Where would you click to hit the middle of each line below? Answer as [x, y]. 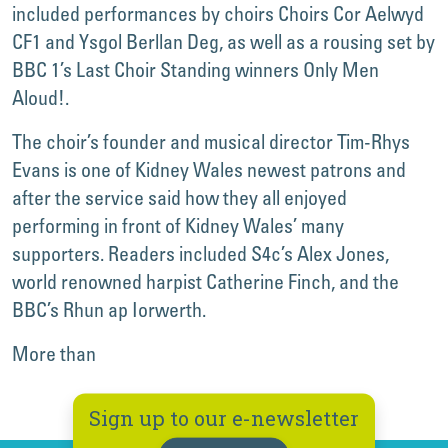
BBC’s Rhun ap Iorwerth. [109, 309]
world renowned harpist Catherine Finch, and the [205, 281]
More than [54, 353]
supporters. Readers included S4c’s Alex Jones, [200, 253]
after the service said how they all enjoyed [179, 197]
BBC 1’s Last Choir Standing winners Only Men [195, 69]
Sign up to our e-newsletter [224, 417]
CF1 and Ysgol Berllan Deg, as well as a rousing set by [223, 41]
